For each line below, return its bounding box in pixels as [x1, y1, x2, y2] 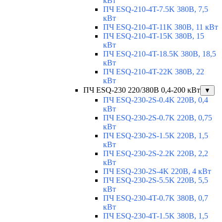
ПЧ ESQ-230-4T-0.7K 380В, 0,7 [103, 194, 208, 203]
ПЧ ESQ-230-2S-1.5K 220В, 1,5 [103, 131, 208, 140]
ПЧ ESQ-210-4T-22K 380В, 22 [103, 67, 204, 76]
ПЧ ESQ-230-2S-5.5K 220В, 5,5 [103, 176, 208, 185]
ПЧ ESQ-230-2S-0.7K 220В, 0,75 [103, 113, 212, 122]
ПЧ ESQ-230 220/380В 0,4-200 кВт [83, 86, 200, 95]
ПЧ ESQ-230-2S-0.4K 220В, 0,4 [103, 96, 208, 105]
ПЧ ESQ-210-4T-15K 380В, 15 [103, 32, 204, 41]
